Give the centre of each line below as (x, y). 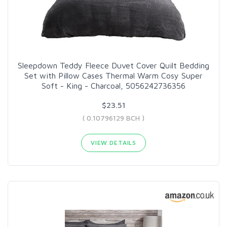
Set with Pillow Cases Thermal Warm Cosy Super (113, 75)
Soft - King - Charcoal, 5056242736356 (113, 85)
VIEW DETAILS (113, 142)
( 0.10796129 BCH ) (113, 118)
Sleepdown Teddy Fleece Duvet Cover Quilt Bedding (113, 65)
